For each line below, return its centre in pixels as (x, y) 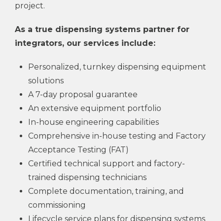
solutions (46, 81)
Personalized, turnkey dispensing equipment (117, 67)
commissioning (57, 205)
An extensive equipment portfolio (95, 109)
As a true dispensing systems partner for (102, 30)
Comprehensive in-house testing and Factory (117, 136)
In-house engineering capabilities (93, 122)
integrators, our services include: (85, 43)
